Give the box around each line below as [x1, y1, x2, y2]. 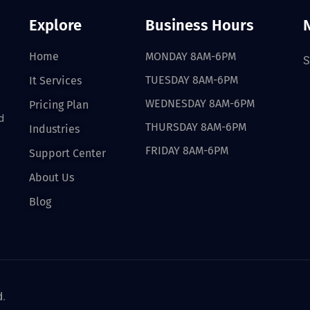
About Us [29, 170, 75, 184]
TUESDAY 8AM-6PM [145, 73, 238, 86]
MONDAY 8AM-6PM [145, 49, 236, 63]
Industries [29, 122, 80, 136]
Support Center [29, 146, 107, 160]
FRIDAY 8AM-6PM [145, 143, 228, 157]
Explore [29, 15, 82, 35]
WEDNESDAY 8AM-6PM [145, 96, 255, 110]
